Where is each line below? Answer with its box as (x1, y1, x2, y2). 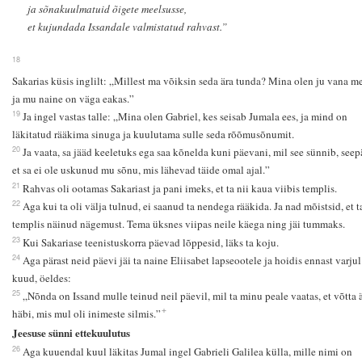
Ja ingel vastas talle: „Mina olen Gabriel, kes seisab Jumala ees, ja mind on (22, 108, 347, 124)
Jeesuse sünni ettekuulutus (11, 325, 130, 341)
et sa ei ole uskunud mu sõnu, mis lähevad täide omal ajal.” (11, 162, 270, 177)
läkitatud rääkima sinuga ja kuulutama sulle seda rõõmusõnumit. (11, 126, 294, 141)
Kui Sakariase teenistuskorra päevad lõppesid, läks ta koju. (22, 234, 279, 250)
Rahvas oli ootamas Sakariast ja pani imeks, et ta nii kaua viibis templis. (22, 180, 337, 196)
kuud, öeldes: (11, 270, 71, 285)
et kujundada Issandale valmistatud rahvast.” (27, 19, 228, 34)
